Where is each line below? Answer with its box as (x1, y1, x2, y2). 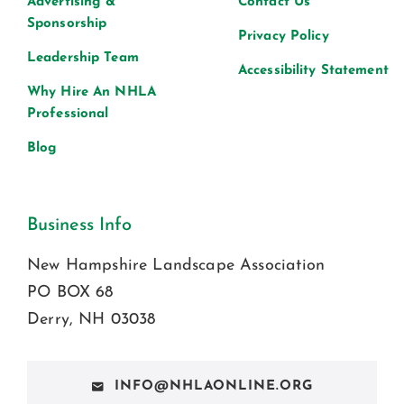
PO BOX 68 (27, 283, 114, 301)
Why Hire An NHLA (27, 85, 156, 99)
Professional (27, 106, 109, 121)
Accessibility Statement (238, 63, 389, 78)
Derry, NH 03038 (27, 310, 156, 328)
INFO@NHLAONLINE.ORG (115, 379, 314, 393)
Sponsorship (27, 16, 107, 31)
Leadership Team (27, 50, 139, 65)
